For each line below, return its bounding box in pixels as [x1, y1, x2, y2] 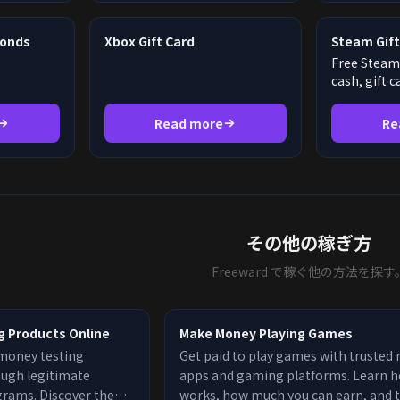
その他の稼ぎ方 [246, 229, 371, 255]
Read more [154, 114, 224, 132]
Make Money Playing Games [179, 324, 354, 342]
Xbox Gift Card [104, 32, 195, 50]
